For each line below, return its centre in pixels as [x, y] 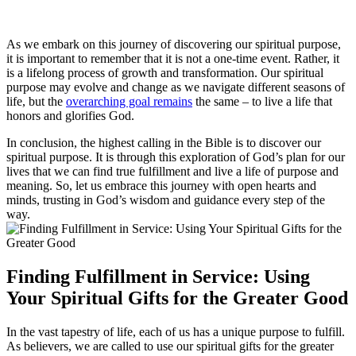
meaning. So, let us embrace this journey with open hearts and [161, 186]
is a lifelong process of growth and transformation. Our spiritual [165, 73]
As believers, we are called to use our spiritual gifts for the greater [170, 346]
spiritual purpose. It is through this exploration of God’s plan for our [176, 157]
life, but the [36, 102]
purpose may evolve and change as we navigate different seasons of [176, 87]
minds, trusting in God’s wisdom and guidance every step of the [166, 200]
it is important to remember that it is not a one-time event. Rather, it [173, 59]
